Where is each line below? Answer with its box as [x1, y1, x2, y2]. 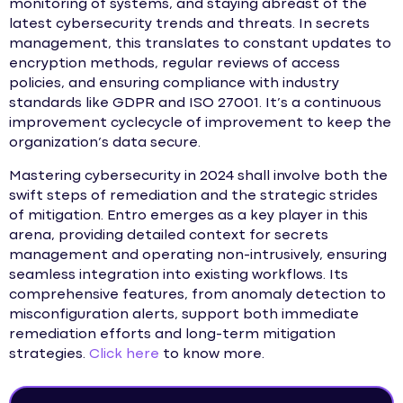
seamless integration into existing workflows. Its [9, 268, 348, 282]
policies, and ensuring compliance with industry [9, 77, 339, 91]
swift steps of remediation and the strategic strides [9, 189, 378, 202]
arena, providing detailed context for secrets [9, 228, 328, 242]
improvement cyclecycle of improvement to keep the [9, 117, 391, 130]
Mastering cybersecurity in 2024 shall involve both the [9, 169, 388, 183]
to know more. [159, 347, 264, 361]
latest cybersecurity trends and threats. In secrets [9, 18, 370, 31]
